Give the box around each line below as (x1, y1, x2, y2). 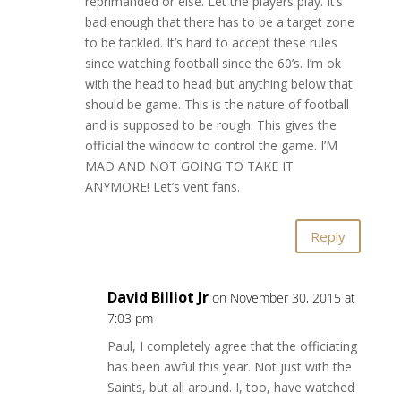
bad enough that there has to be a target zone (84, 13, 354, 30)
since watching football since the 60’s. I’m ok (84, 55, 341, 72)
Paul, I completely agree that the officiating (107, 337, 357, 354)
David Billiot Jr (107, 287, 209, 307)
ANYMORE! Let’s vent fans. (84, 178, 240, 195)
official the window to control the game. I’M (84, 137, 337, 154)
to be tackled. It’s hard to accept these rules (84, 34, 337, 51)
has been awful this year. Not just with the (107, 358, 352, 375)
